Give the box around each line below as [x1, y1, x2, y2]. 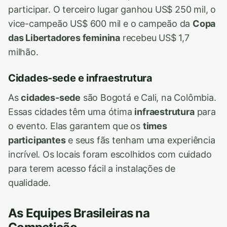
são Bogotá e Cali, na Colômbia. [81, 92, 216, 103]
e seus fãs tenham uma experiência [65, 135, 215, 145]
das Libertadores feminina [8, 32, 121, 43]
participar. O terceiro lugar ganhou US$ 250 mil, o [8, 4, 216, 15]
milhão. [8, 47, 39, 57]
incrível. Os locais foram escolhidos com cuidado [8, 149, 212, 160]
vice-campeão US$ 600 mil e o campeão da [8, 18, 193, 29]
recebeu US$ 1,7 [120, 32, 190, 43]
